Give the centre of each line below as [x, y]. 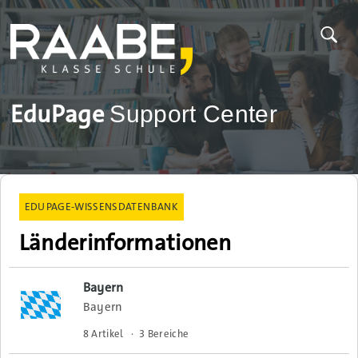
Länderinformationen [125, 242]
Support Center [193, 113]
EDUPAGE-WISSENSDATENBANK [101, 206]
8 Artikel [103, 334]
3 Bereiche [164, 334]
